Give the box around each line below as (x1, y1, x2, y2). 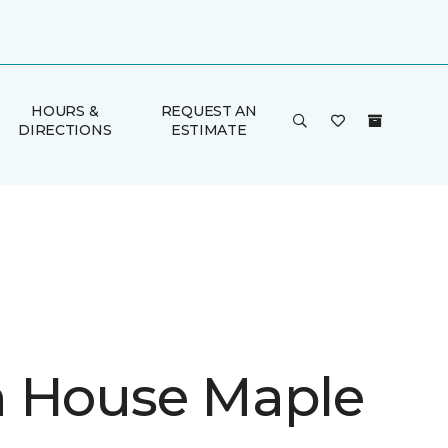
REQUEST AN (160, 102, 257, 120)
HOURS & (31, 102, 99, 120)
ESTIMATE (170, 121, 247, 139)
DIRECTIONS (18, 121, 112, 139)
